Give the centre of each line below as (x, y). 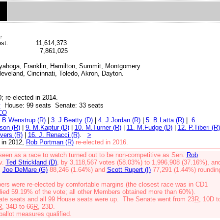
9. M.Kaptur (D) (47, 127)
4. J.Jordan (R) (119, 120)
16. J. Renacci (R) (54, 135)
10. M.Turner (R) (98, 127)
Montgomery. (123, 66)
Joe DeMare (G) (25, 170)
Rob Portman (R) (50, 142)
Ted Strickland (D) (31, 162)
